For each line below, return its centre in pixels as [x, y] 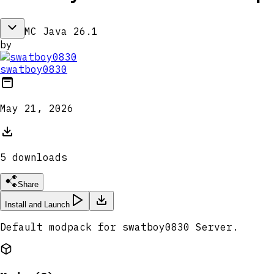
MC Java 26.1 [61, 31]
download [34, 157]
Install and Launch [37, 204]
